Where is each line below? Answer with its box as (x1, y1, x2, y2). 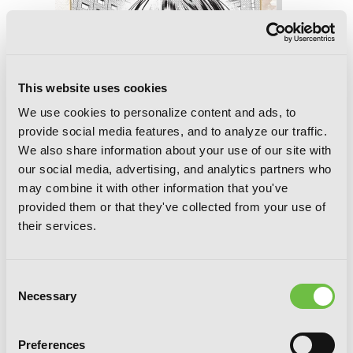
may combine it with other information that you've (18, 181, 288, 195)
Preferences (18, 338, 86, 351)
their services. (18, 219, 97, 232)
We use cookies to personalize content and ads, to (18, 106, 296, 119)
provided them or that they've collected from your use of (18, 200, 325, 214)
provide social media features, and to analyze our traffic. (18, 124, 327, 138)
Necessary (18, 289, 76, 303)
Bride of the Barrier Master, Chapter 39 (55, 272, 296, 290)
